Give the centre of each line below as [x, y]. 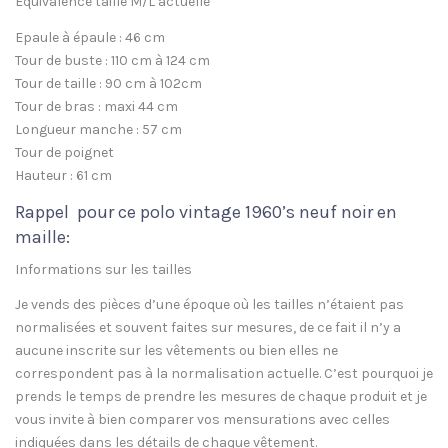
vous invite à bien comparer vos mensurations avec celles [202, 420]
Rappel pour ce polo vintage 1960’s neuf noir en [206, 211]
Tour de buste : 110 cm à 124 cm [112, 60]
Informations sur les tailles [103, 269]
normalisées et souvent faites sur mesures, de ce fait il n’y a [208, 328]
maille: [42, 236]
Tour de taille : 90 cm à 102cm [108, 83]
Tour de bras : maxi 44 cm [96, 106]
